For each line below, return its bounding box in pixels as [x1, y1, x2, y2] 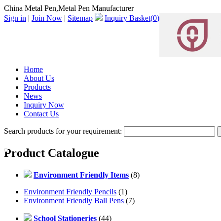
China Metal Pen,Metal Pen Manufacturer [4, 4, 134, 12]
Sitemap [68, 14, 93, 22]
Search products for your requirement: [4, 127, 124, 135]
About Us [24, 74, 54, 82]
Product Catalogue [4, 146, 99, 159]
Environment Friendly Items [34, 170, 129, 179]
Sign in [4, 14, 26, 22]
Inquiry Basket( [105, 14, 153, 22]
